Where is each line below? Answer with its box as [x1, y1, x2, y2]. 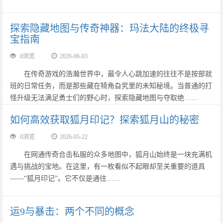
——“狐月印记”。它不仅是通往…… [10, 175, 121, 182]
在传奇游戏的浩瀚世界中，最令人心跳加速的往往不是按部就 [10, 70, 213, 78]
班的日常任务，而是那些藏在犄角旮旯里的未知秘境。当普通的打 [10, 82, 213, 90]
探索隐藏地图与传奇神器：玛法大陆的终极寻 [10, 23, 210, 34]
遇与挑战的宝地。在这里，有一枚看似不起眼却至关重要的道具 [10, 163, 206, 170]
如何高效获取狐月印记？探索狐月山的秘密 [10, 114, 200, 125]
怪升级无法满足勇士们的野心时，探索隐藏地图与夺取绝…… [10, 94, 199, 102]
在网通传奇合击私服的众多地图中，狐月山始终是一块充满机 [10, 151, 213, 158]
